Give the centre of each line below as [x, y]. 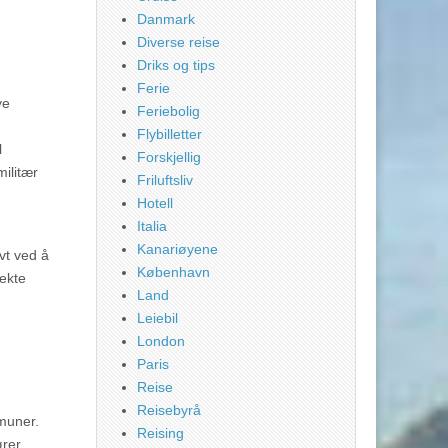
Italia [152, 226]
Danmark [166, 19]
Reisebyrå [169, 410]
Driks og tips [176, 65]
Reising [160, 433]
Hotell [155, 203]
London [161, 341]
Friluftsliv [165, 180]
